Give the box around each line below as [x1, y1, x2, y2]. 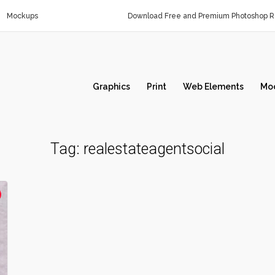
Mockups [7, 12, 38, 20]
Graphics [93, 82, 130, 91]
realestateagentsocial [83, 140, 225, 158]
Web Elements [183, 82, 244, 91]
